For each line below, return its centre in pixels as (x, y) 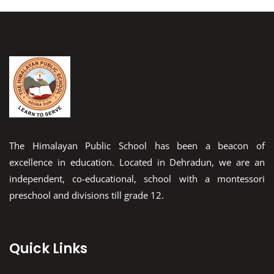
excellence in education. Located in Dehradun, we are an (137, 162)
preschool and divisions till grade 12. (87, 195)
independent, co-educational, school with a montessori (137, 178)
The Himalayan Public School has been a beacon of (137, 145)
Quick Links (48, 249)
